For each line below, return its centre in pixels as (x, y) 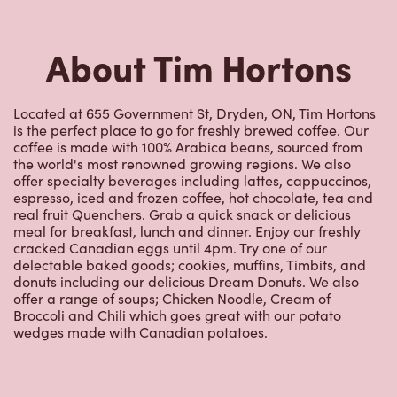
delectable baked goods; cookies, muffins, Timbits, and (190, 265)
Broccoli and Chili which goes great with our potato (177, 315)
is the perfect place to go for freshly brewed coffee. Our (191, 130)
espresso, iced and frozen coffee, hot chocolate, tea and (193, 198)
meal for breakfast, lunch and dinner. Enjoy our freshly (187, 231)
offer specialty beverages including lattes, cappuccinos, (192, 181)
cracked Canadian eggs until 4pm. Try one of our (170, 248)
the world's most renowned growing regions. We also (182, 164)
